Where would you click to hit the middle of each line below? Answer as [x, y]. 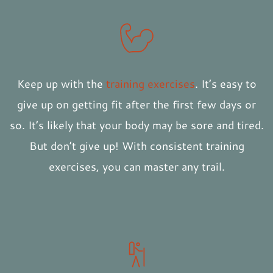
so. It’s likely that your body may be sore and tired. [136, 125]
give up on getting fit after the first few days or [136, 105]
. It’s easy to [225, 84]
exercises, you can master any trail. [136, 167]
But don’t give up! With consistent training [136, 146]
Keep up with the [61, 84]
